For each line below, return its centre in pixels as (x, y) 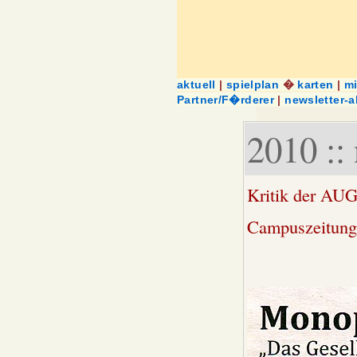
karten (316, 84)
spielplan (253, 84)
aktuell (196, 84)
